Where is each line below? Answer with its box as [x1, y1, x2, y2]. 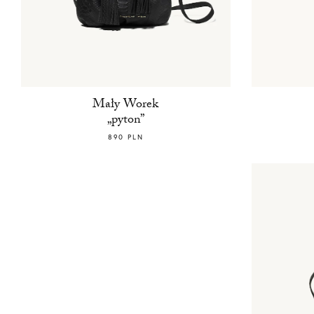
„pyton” [107, 110, 144, 132]
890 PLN [107, 132, 144, 142]
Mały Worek [93, 95, 159, 117]
